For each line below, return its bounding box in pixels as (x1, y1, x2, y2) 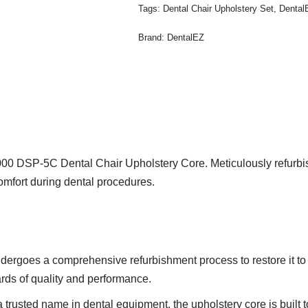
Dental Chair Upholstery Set (163, 3, 274, 14)
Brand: (138, 32, 168, 43)
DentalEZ (167, 32, 205, 43)
